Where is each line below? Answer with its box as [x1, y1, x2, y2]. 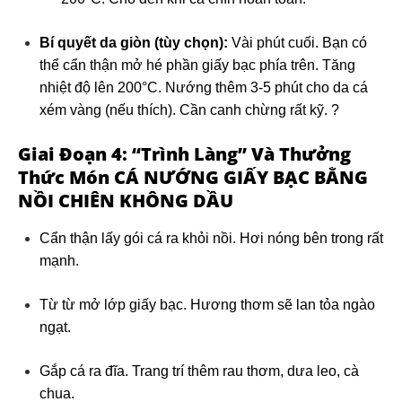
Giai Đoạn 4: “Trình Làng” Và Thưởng [18, 142, 351, 167]
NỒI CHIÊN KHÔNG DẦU [18, 188, 233, 214]
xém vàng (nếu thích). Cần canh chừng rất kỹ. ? [39, 102, 339, 118]
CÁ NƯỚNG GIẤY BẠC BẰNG [114, 165, 368, 190]
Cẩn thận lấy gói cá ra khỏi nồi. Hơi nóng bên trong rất [39, 231, 383, 247]
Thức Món [18, 165, 114, 190]
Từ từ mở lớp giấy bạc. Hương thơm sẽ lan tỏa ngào [39, 297, 375, 313]
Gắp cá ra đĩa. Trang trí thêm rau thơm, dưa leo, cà [39, 363, 359, 380]
